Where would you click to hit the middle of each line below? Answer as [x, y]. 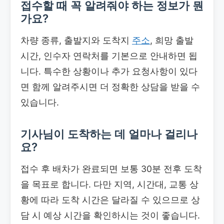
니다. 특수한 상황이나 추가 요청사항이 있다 [109, 71]
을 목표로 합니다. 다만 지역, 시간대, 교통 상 [109, 184]
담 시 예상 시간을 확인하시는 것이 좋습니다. [110, 215]
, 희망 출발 [172, 40]
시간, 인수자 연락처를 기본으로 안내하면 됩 [109, 55]
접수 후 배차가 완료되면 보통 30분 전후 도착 [111, 168]
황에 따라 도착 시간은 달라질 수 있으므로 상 [110, 199]
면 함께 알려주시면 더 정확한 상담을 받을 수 [110, 86]
